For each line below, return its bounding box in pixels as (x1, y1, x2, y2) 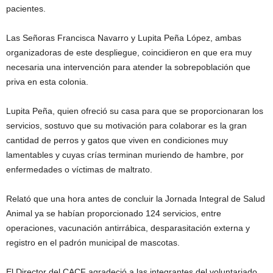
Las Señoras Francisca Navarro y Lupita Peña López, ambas (6, 32, 241, 43)
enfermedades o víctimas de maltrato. (6, 164, 152, 174)
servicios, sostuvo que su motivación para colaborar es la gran (6, 120, 247, 130)
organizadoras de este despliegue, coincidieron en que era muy (6, 47, 252, 57)
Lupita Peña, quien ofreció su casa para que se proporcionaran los (6, 105, 263, 116)
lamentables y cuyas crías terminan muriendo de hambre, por (6, 149, 244, 160)
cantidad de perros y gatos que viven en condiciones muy (6, 135, 228, 145)
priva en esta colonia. (6, 76, 88, 87)
